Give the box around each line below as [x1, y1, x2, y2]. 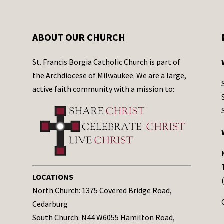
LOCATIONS [32, 172, 73, 182]
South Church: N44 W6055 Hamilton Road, [32, 212, 175, 223]
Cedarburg [32, 199, 68, 209]
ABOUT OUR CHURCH [32, 31, 125, 44]
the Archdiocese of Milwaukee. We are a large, [32, 70, 186, 81]
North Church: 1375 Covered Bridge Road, [32, 185, 172, 196]
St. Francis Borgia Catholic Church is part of [32, 57, 180, 67]
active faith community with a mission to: [32, 84, 174, 94]
